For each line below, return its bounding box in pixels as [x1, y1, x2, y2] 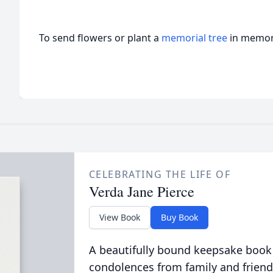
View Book [99, 211, 140, 223]
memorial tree [161, 31, 227, 44]
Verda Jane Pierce [88, 182, 194, 201]
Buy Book [160, 211, 198, 223]
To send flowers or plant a [39, 31, 161, 44]
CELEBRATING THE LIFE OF [88, 168, 231, 181]
